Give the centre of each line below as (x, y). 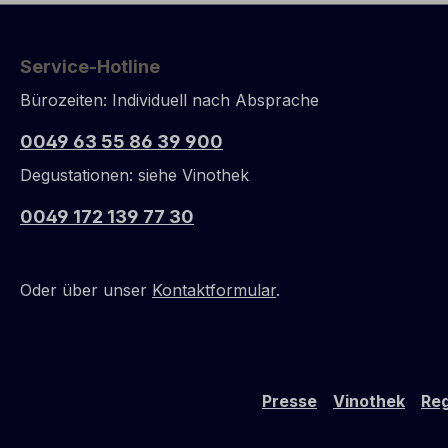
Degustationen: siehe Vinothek (134, 175)
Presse (289, 401)
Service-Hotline (90, 66)
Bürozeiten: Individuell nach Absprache (169, 100)
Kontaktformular (214, 290)
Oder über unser (86, 290)
